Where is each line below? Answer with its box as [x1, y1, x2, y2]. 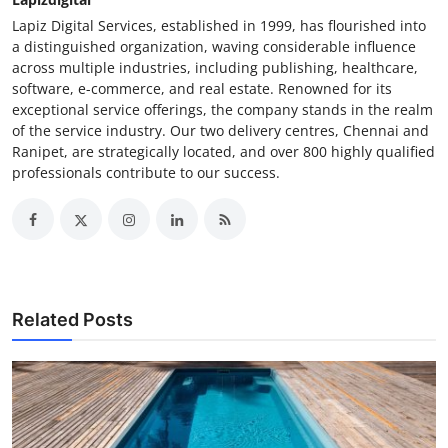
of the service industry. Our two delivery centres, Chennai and [12, 121, 429, 141]
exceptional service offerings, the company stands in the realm [12, 100, 433, 120]
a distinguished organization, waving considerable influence [12, 37, 416, 57]
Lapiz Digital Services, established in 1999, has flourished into [12, 16, 426, 36]
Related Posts [12, 309, 133, 331]
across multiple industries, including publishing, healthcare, [12, 58, 418, 78]
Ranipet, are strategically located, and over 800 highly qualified [12, 142, 435, 162]
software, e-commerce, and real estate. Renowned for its [12, 79, 392, 99]
